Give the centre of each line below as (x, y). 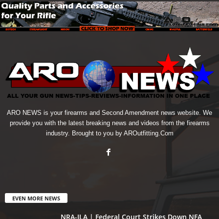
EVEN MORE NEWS (36, 198)
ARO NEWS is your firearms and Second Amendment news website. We (109, 112)
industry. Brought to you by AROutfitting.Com (109, 133)
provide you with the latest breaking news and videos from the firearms (109, 123)
